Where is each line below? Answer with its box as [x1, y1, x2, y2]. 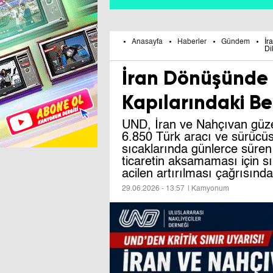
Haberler [177, 38, 207, 46]
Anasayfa [132, 38, 163, 46]
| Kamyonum [188, 185, 230, 193]
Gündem [221, 38, 250, 46]
